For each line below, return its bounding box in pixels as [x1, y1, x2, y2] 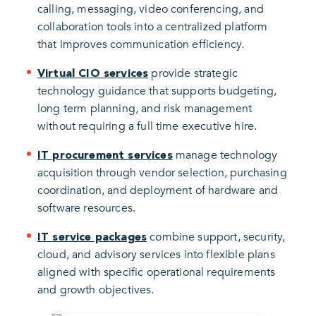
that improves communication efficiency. [37, 36, 245, 52]
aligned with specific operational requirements [37, 264, 276, 280]
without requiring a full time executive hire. [37, 118, 257, 134]
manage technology [172, 147, 278, 163]
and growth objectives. [37, 281, 154, 298]
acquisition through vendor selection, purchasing [37, 164, 287, 181]
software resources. [37, 200, 136, 216]
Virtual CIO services [37, 66, 149, 80]
